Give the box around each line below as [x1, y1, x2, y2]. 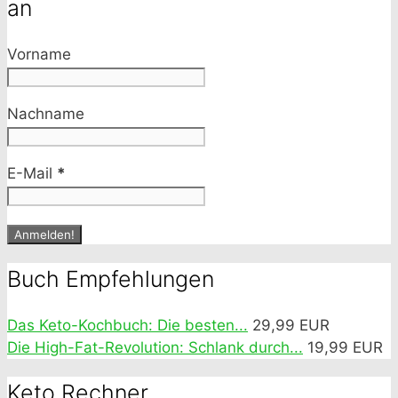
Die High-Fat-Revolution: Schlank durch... [7, 338, 303, 356]
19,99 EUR [307, 338, 383, 356]
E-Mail [7, 164, 57, 183]
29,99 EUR [252, 315, 330, 334]
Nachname [7, 105, 84, 123]
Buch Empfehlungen [7, 265, 214, 292]
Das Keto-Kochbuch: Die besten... [7, 315, 248, 334]
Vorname [7, 45, 71, 64]
